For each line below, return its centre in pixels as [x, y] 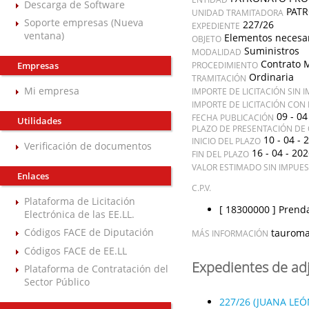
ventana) [44, 36]
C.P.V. [201, 188]
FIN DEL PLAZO [220, 154]
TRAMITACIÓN [219, 78]
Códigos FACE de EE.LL [76, 250]
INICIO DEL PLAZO [226, 141]
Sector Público [57, 281]
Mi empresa [52, 91]
